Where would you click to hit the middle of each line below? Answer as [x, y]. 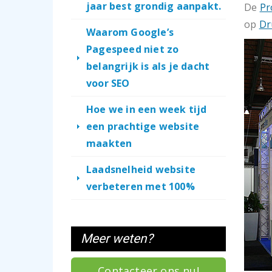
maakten [109, 143]
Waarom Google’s [130, 32]
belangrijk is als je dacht [148, 66]
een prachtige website [143, 126]
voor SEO [108, 83]
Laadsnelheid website [141, 169]
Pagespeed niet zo [133, 49]
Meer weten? [117, 239]
